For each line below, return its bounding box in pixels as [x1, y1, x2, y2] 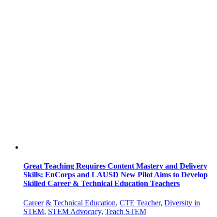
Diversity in [164, 198, 200, 207]
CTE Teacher [120, 198, 160, 207]
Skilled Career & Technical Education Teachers [23, 179, 180, 188]
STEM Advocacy [48, 207, 101, 216]
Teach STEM [105, 207, 146, 216]
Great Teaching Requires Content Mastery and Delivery [23, 162, 207, 170]
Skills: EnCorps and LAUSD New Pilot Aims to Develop [23, 170, 208, 179]
